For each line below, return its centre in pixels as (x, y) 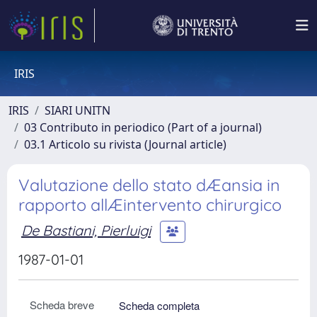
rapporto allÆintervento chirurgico (150, 205)
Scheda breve (62, 305)
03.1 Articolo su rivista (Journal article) (125, 144)
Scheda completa (159, 305)
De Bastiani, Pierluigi (86, 230)
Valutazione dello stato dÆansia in (149, 185)
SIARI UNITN (77, 110)
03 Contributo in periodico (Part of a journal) (143, 127)
